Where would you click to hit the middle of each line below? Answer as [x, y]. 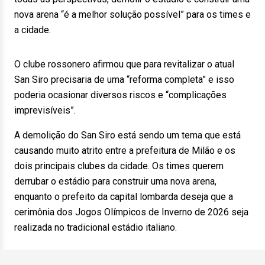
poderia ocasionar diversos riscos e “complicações [120, 95]
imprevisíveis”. [49, 110]
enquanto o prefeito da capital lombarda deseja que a [124, 197]
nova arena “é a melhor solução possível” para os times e [132, 14]
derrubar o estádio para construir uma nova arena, [115, 181]
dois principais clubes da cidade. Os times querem [119, 166]
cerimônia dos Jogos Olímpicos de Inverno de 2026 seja [131, 212]
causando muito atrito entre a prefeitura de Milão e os [125, 151]
